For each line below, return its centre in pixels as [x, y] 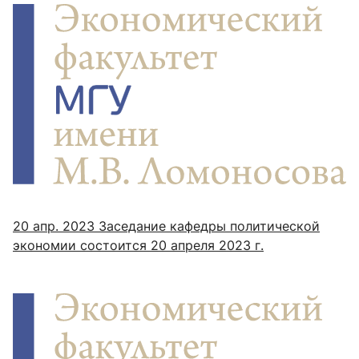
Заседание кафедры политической [207, 226]
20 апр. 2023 [54, 226]
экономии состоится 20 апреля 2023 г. [138, 246]
